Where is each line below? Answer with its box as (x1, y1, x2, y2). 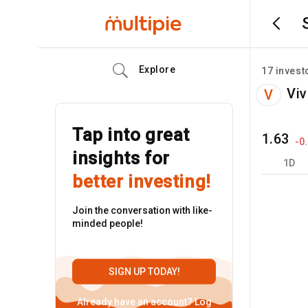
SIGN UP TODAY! (108, 266, 180, 277)
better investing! (72, 171, 211, 192)
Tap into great (72, 124, 190, 145)
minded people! (72, 218, 143, 229)
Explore (138, 64, 176, 75)
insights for (72, 148, 170, 168)
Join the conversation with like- (72, 205, 212, 216)
